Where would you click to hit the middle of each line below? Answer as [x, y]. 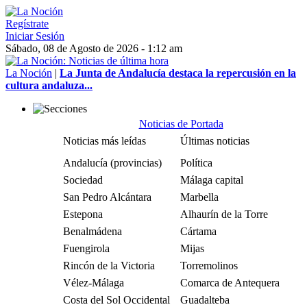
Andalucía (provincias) [112, 163]
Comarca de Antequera [230, 283]
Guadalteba [205, 300]
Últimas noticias [215, 141]
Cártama [198, 231]
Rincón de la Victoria [109, 266]
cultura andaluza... [49, 85]
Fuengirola [86, 248]
